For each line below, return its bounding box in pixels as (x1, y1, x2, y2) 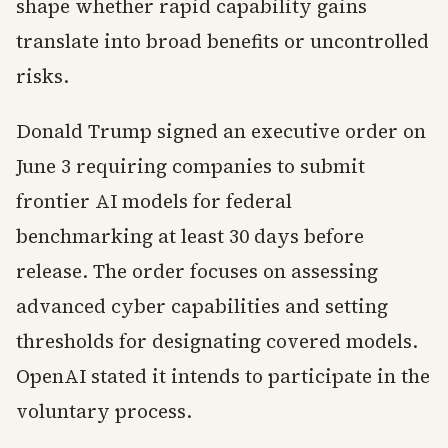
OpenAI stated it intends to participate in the (16, 363, 430, 389)
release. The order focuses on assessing (16, 258, 378, 284)
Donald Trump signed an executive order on (16, 118, 426, 144)
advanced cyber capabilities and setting (16, 293, 388, 319)
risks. (16, 63, 69, 89)
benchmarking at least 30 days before (16, 223, 364, 249)
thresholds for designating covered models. (16, 328, 418, 354)
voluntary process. (16, 398, 192, 424)
